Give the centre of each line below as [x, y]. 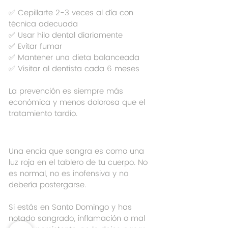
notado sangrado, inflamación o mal [78, 219]
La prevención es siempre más [67, 92]
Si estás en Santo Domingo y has [72, 208]
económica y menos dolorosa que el [78, 103]
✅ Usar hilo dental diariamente [66, 36]
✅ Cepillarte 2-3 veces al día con [72, 13]
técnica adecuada [43, 24]
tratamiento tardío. [43, 114]
